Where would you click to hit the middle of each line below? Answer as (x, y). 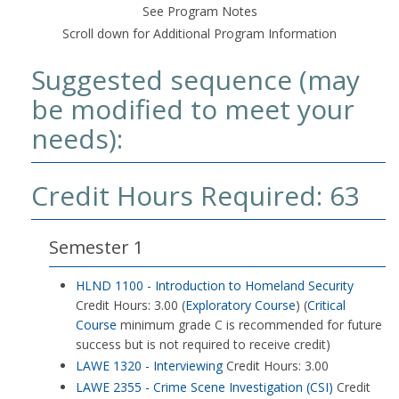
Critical (326, 305)
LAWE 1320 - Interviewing (149, 366)
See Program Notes (199, 11)
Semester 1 (96, 247)
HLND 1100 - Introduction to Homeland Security (215, 285)
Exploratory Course (240, 305)
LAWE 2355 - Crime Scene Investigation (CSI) (204, 387)
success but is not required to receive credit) (203, 344)
